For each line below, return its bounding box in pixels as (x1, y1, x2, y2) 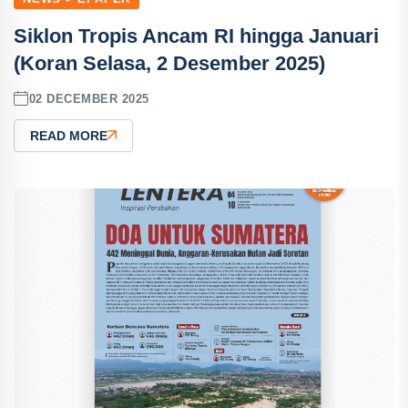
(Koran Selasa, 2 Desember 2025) (14, 52, 325, 75)
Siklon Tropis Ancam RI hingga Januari (14, 25, 379, 47)
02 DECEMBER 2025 (28, 91, 149, 106)
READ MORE (30, 128, 107, 143)
